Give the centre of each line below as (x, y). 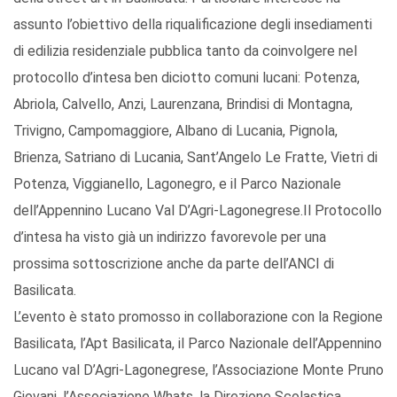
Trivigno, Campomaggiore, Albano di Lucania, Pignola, (175, 131)
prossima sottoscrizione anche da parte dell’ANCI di (174, 264)
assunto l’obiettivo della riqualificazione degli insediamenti (193, 25)
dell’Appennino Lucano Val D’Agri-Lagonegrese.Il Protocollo (198, 211)
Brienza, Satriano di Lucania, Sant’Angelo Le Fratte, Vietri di (195, 158)
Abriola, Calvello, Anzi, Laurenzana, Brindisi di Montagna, (183, 105)
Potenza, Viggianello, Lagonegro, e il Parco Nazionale (177, 184)
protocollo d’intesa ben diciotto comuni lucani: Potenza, (187, 78)
